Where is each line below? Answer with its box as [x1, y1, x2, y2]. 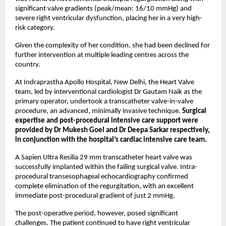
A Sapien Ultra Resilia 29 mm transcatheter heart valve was [15, 153, 192, 161]
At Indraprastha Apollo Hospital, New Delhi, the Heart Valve [15, 78, 194, 86]
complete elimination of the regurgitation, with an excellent [15, 182, 194, 190]
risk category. [15, 24, 55, 32]
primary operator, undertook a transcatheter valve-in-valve [15, 97, 193, 105]
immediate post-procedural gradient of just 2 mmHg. [15, 192, 175, 200]
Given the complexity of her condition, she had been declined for [15, 41, 210, 49]
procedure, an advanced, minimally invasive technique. [15, 107, 182, 115]
